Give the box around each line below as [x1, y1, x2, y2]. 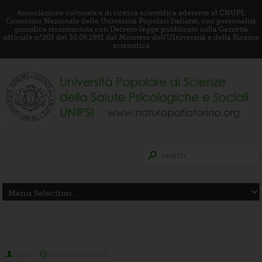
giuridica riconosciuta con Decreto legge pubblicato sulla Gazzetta [14, 25, 248, 33]
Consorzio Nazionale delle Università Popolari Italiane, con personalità [6, 17, 256, 25]
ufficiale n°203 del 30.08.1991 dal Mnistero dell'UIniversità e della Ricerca [3, 33, 259, 42]
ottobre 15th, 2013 [49, 249, 106, 258]
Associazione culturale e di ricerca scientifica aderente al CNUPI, [16, 9, 246, 17]
